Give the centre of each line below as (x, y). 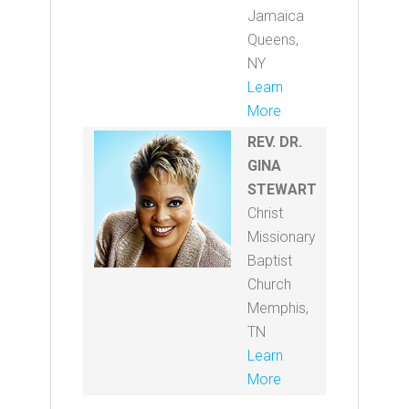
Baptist (270, 261)
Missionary (282, 237)
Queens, (273, 40)
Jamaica (276, 16)
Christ (265, 213)
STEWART (282, 189)
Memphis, (278, 308)
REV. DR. (275, 142)
